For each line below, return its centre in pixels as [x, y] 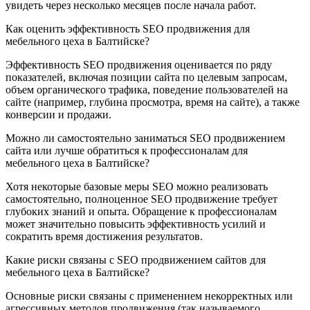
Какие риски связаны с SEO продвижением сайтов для [136, 260]
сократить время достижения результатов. [104, 237]
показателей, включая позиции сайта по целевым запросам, [146, 77]
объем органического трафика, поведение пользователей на [147, 90]
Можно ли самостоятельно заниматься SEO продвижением [145, 138]
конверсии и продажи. [58, 115]
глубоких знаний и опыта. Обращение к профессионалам [141, 212]
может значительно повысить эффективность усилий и [136, 224]
